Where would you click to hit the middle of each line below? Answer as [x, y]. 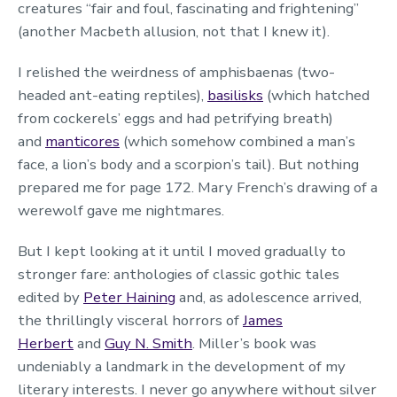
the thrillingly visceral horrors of [130, 321]
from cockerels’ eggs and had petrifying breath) [175, 119]
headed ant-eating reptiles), [113, 96]
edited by [51, 298]
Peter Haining [129, 298]
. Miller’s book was [254, 344]
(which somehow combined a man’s [237, 142]
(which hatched [316, 96]
